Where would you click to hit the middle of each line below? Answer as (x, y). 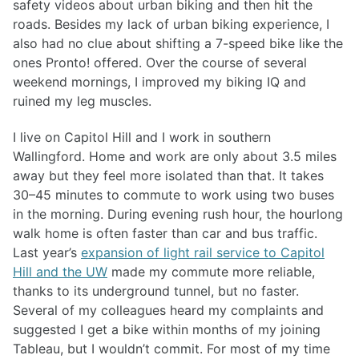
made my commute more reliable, (211, 271)
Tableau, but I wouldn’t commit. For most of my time (171, 348)
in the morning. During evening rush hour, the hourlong (178, 214)
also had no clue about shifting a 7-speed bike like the (178, 43)
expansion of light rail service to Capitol (203, 252)
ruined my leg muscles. (82, 101)
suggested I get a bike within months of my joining (167, 329)
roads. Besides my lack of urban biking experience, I (171, 24)
